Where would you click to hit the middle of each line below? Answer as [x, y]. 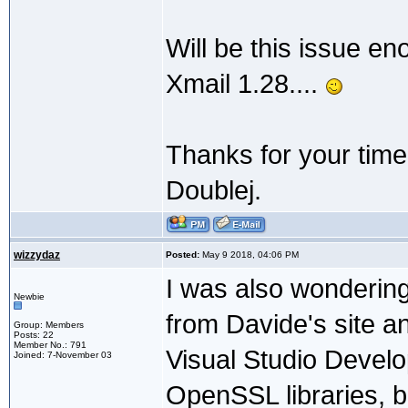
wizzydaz [37, 255]
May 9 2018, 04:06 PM [249, 255]
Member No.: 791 [50, 345]
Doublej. [214, 191]
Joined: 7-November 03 [63, 355]
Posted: [183, 255]
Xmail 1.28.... [245, 84]
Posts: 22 [34, 335]
